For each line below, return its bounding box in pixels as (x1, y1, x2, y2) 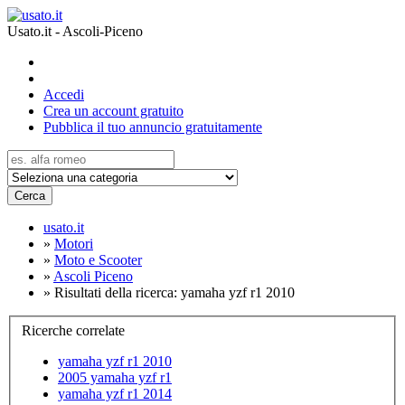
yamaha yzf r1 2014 (58, 385, 172, 401)
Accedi (43, 87, 84, 102)
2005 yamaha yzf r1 (58, 369, 172, 385)
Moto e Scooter (54, 252, 142, 268)
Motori (54, 236, 93, 251)
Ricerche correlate (22, 322, 125, 338)
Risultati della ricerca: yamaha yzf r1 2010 (54, 285, 295, 300)
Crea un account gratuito (43, 103, 184, 118)
